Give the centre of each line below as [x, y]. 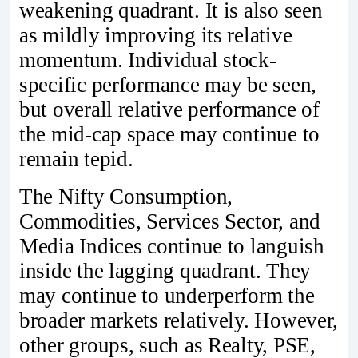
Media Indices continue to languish [172, 247]
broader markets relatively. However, [179, 321]
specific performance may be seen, [168, 84]
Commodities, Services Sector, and [170, 222]
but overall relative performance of [169, 109]
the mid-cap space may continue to [170, 134]
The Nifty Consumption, [126, 197]
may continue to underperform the [167, 296]
